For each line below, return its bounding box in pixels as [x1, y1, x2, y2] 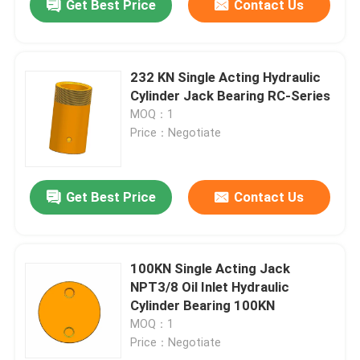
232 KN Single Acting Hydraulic [130, 68, 321, 85]
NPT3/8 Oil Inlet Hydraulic [130, 279, 290, 296]
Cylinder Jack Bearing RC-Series [130, 87, 331, 104]
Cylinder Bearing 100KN [130, 297, 276, 314]
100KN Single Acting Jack [130, 260, 291, 277]
